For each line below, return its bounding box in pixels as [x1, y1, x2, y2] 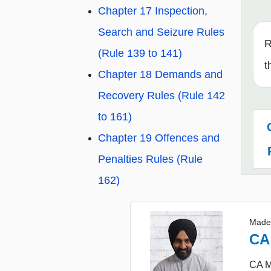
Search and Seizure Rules [98, 26, 224, 39]
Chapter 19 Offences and [98, 132, 220, 145]
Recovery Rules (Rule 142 [98, 90, 225, 102]
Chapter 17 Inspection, [98, 5, 207, 18]
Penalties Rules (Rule [98, 153, 203, 166]
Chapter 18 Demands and [98, 68, 223, 81]
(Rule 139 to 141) [98, 47, 182, 60]
